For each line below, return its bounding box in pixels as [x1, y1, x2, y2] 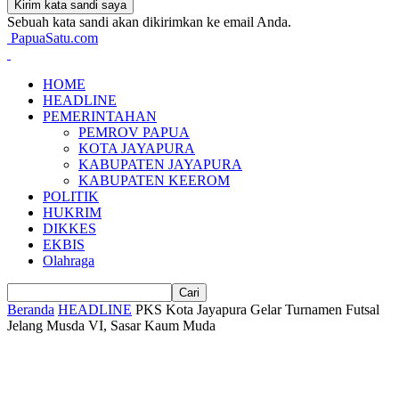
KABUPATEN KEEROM [78, 173, 230, 188]
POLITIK [43, 189, 99, 204]
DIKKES [43, 221, 96, 236]
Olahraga [43, 253, 94, 268]
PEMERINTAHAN [43, 109, 157, 124]
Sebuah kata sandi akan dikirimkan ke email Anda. [7, 14, 291, 29]
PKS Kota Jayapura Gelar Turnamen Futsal [135, 302, 379, 317]
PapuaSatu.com [11, 30, 98, 45]
